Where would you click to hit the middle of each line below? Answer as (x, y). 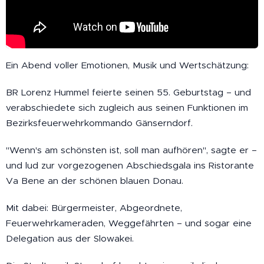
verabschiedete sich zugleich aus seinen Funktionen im (127, 107)
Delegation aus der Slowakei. (70, 238)
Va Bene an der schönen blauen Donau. (95, 180)
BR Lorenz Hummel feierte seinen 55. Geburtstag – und (128, 92)
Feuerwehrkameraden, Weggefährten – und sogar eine (129, 223)
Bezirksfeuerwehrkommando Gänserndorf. (99, 123)
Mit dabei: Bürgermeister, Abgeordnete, (94, 207)
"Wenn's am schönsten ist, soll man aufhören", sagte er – (131, 150)
